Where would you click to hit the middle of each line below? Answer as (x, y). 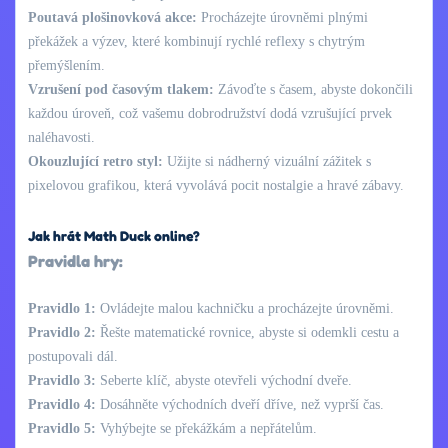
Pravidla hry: (75, 260)
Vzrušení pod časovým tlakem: (121, 89)
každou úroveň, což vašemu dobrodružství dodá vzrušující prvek (210, 113)
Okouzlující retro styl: (95, 161)
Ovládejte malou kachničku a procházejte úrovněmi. (245, 308)
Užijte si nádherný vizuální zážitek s (267, 161)
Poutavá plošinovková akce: (112, 17)
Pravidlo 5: (62, 428)
